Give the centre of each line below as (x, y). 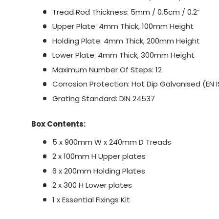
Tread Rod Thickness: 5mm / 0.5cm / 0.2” (126, 12)
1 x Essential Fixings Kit (91, 199)
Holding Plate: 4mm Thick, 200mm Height (126, 41)
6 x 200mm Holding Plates (99, 171)
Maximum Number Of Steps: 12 (107, 69)
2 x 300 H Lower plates (92, 185)
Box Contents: (58, 124)
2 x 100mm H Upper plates (99, 156)
